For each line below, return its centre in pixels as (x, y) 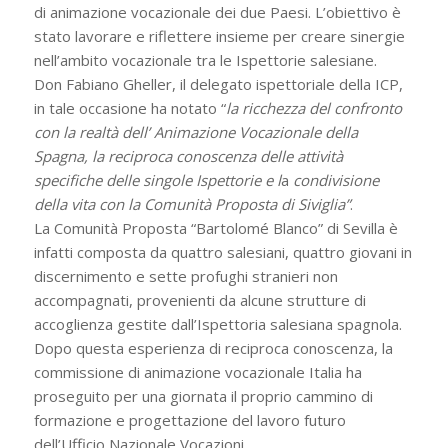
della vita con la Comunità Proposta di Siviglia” (191, 204)
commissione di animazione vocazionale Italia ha (197, 372)
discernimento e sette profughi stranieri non (185, 276)
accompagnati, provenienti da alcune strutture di (199, 300)
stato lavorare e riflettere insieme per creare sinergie (219, 36)
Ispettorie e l (238, 180)
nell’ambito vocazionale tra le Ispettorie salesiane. (205, 60)
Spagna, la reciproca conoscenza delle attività (188, 156)
